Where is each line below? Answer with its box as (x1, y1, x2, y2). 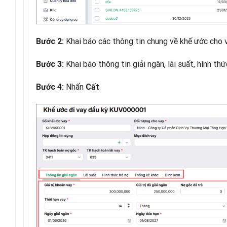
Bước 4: (36, 82, 66, 92)
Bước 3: (36, 59, 66, 69)
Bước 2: (36, 36, 66, 46)
